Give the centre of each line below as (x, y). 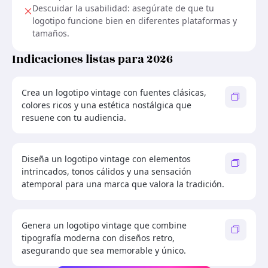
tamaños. (51, 33)
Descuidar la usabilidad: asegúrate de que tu (123, 8)
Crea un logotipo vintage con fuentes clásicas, (114, 92)
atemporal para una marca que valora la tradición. (123, 184)
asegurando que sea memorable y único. (104, 250)
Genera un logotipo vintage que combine (104, 225)
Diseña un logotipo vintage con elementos (106, 159)
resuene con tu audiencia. (74, 117)
